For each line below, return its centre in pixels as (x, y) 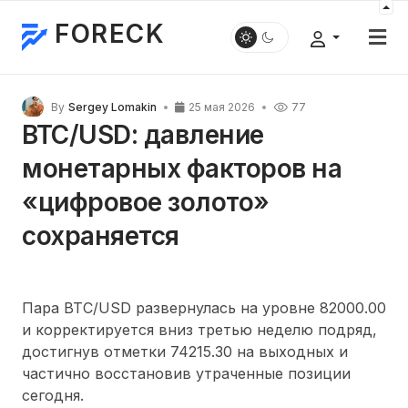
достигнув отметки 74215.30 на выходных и (185, 352)
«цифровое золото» (146, 202)
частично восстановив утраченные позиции (186, 373)
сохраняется (101, 236)
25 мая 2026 (222, 107)
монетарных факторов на (182, 168)
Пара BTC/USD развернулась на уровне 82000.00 (204, 308)
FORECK (110, 34)
